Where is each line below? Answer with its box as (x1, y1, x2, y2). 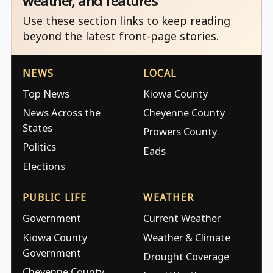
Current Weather (143, 211, 221, 225)
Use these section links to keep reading (23, 13, 230, 28)
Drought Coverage (143, 249, 230, 263)
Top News (23, 86, 69, 101)
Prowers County (143, 124, 218, 139)
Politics (23, 140, 56, 154)
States (23, 121, 52, 135)
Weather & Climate (143, 230, 231, 244)
